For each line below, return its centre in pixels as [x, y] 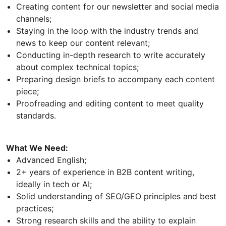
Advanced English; [51, 160]
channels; [34, 19]
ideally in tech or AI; [54, 184]
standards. [36, 116]
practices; [35, 209]
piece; [27, 92]
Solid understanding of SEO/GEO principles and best [116, 196]
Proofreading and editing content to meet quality [110, 104]
